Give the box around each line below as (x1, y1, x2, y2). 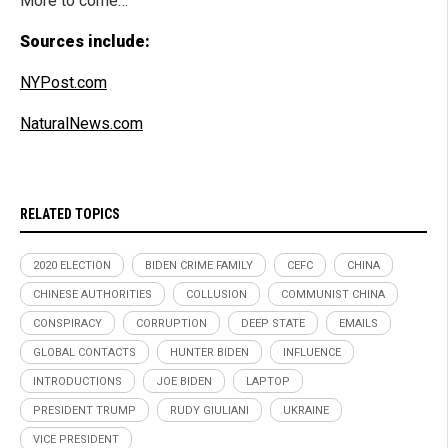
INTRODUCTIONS (33, 375, 122, 389)
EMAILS (339, 317, 378, 331)
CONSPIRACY (33, 317, 102, 331)
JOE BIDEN (156, 375, 212, 389)
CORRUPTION (136, 317, 207, 331)
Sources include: (20, 32, 150, 52)
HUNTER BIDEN (170, 346, 249, 360)
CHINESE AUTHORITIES (33, 288, 152, 302)
